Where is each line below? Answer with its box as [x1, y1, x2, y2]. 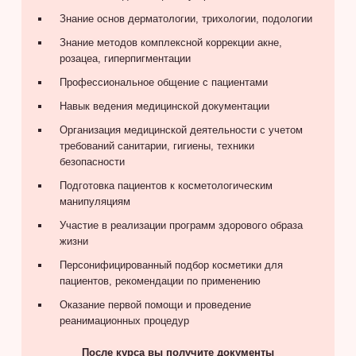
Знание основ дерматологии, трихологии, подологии [59, 12, 312, 25]
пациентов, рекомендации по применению [59, 274, 261, 287]
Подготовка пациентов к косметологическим [59, 179, 273, 192]
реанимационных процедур [59, 314, 189, 327]
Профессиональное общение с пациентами [59, 75, 268, 88]
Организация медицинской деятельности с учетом [59, 123, 303, 136]
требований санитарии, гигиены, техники [59, 139, 254, 152]
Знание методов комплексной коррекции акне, [59, 36, 282, 48]
